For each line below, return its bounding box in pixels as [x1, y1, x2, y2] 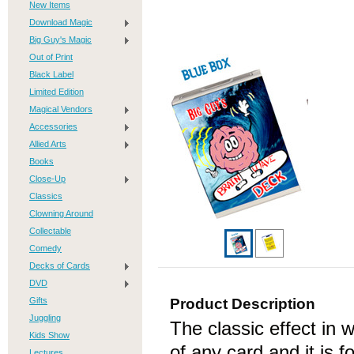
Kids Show [29, 330, 70, 340]
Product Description [170, 296, 315, 312]
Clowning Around [29, 209, 93, 218]
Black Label [29, 70, 73, 79]
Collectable [29, 226, 71, 235]
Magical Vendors [29, 104, 92, 114]
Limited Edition [29, 87, 84, 96]
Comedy [29, 243, 62, 253]
